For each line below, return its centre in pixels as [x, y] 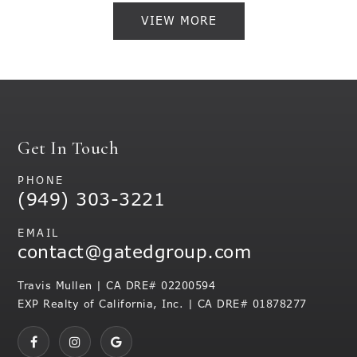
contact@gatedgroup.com [135, 253]
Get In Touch [69, 147]
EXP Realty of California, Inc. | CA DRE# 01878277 [162, 304]
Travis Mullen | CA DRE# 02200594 [117, 286]
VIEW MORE [178, 20]
